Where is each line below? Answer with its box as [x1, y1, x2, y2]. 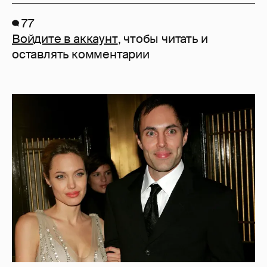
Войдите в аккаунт [12, 30, 118, 46]
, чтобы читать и [117, 30, 208, 46]
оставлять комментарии [12, 46, 150, 62]
